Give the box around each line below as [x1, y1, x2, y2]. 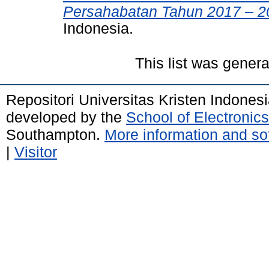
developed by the [6, 108, 126, 125]
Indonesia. [63, 20, 133, 37]
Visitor [14, 143, 57, 160]
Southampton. [6, 125, 104, 143]
